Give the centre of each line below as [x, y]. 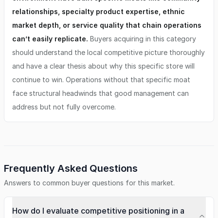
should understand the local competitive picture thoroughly [109, 52]
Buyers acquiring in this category [142, 39]
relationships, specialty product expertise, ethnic [99, 11]
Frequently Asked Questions [71, 168]
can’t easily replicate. [50, 39]
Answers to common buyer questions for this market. [89, 183]
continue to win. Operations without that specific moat [101, 80]
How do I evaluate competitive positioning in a [98, 211]
